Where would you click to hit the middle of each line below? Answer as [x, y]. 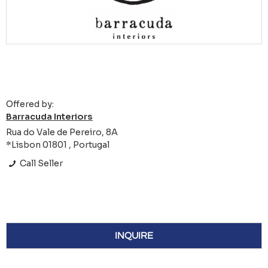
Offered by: [30, 104]
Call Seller [41, 164]
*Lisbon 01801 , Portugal [58, 145]
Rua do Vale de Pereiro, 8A [62, 133]
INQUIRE [134, 236]
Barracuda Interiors [49, 117]
